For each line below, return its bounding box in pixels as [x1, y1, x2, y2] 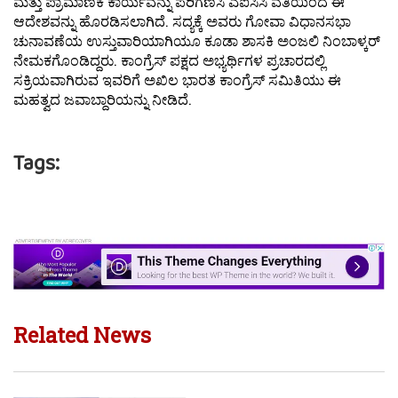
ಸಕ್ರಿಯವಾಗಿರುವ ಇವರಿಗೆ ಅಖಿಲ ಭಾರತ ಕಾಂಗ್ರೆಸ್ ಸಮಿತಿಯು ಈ [13, 69, 341, 89]
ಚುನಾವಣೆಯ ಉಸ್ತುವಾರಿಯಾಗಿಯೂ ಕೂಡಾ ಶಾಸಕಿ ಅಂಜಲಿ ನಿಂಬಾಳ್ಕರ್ [13, 30, 380, 50]
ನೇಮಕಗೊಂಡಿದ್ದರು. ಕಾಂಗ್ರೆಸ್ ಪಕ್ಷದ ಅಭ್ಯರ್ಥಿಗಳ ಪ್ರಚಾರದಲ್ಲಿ [13, 50, 325, 69]
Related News [13, 320, 151, 349]
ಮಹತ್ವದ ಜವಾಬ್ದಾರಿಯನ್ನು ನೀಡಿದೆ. [13, 89, 192, 108]
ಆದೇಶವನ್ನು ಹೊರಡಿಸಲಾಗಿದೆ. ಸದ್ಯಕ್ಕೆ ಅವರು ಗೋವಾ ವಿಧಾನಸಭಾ [13, 11, 351, 30]
